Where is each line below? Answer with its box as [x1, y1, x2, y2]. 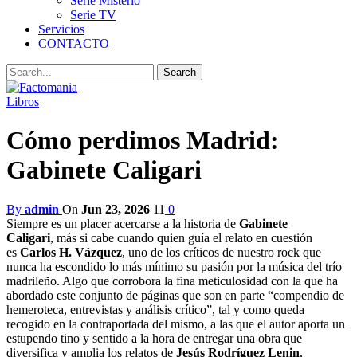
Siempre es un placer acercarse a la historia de [6, 216, 239, 230]
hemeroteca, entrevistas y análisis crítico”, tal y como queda [6, 302, 304, 316]
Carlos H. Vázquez [20, 245, 122, 259]
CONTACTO [38, 37, 109, 50]
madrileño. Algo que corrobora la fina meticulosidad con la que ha [6, 273, 338, 288]
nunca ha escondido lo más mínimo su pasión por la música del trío [6, 259, 342, 273]
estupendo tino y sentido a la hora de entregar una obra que [6, 331, 302, 345]
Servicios [38, 22, 84, 36]
